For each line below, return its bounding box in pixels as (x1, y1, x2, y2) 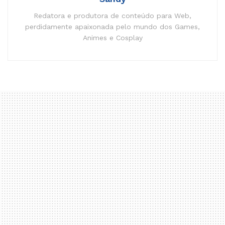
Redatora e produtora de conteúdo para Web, (34, 12, 191, 20)
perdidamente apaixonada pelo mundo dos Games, (25, 23, 200, 31)
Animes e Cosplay (82, 34, 143, 42)
